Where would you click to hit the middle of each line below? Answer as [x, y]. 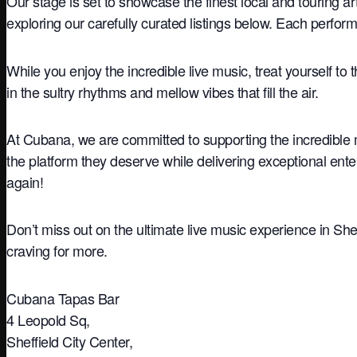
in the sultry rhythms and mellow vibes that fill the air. [163, 91]
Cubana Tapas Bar [63, 298]
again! [25, 181]
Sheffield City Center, [69, 341]
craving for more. [57, 251]
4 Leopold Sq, [48, 319]
